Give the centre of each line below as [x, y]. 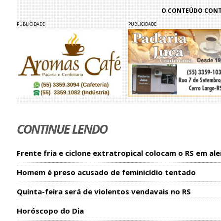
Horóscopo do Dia [50, 210]
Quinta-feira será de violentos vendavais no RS [104, 191]
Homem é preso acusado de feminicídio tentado [106, 172]
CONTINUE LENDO [62, 129]
